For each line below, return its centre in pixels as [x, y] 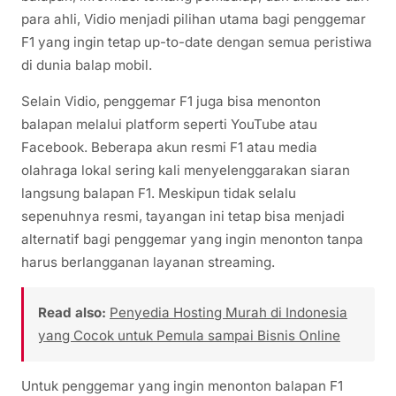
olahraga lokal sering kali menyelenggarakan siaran [186, 171]
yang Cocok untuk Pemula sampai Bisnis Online [189, 336]
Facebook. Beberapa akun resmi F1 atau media [169, 148]
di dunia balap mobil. [87, 65]
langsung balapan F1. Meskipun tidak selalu [159, 194]
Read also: [72, 313]
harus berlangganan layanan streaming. [148, 263]
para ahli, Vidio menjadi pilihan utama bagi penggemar [194, 19]
